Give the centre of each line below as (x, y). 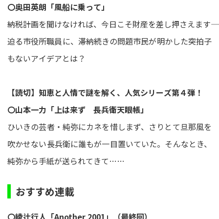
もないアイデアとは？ (46, 58)
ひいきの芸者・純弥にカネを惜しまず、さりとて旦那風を (109, 127)
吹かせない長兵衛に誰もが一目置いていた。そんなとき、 (109, 144)
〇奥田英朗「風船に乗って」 (58, 7)
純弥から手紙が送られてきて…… (66, 161)
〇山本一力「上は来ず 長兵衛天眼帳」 (78, 109)
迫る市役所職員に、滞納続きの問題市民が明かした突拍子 (109, 41)
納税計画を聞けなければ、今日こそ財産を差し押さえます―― (109, 24)
